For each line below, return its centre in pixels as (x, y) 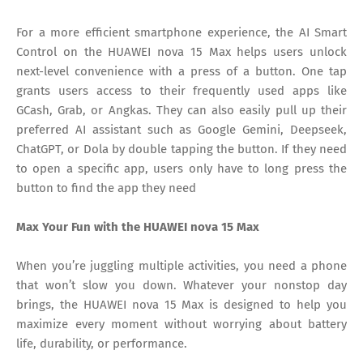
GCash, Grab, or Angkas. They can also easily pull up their (181, 111)
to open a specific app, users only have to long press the (181, 169)
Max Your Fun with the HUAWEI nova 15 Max (138, 227)
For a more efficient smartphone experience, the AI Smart (181, 33)
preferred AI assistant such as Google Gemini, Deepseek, (181, 130)
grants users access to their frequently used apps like (181, 91)
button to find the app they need (106, 188)
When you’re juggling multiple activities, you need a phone (181, 266)
